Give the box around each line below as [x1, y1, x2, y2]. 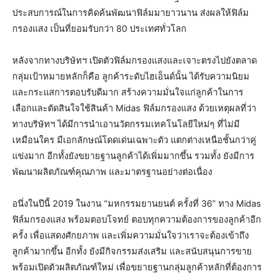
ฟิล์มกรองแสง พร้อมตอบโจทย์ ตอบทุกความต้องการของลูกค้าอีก [12, 214, 261, 226]
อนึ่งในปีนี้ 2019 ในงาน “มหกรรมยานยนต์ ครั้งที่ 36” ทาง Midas [12, 198, 261, 210]
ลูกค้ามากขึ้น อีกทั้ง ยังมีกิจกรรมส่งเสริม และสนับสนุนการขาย [12, 246, 252, 257]
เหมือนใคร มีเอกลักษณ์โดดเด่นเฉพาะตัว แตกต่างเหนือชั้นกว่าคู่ [12, 135, 256, 146]
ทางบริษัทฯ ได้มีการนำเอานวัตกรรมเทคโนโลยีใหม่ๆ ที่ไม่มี [12, 119, 240, 130]
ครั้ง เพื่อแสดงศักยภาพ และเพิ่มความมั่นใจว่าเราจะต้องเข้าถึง [12, 230, 249, 242]
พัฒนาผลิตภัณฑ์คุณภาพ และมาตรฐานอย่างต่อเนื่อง [12, 166, 212, 178]
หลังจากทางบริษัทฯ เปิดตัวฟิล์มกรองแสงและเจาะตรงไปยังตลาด [12, 55, 257, 67]
